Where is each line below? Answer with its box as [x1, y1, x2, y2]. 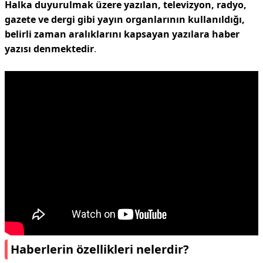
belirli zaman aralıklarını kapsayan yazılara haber [5, 28, 240, 41]
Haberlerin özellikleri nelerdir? [11, 241, 189, 257]
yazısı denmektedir [5, 42, 94, 55]
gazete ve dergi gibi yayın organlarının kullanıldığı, [5, 13, 245, 26]
